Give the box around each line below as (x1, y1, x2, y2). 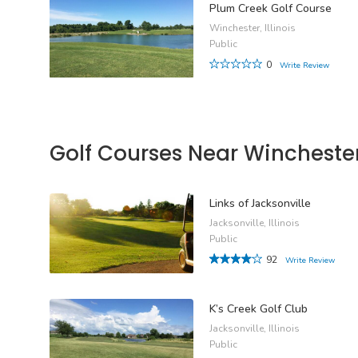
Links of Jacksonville (209, 196, 311, 212)
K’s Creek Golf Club (209, 301, 308, 317)
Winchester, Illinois (209, 21, 296, 34)
